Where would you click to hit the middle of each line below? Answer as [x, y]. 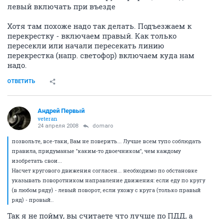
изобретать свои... [37, 160]
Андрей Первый [61, 110]
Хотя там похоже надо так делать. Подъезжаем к [99, 26]
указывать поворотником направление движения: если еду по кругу [109, 180]
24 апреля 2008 [58, 126]
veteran [47, 118]
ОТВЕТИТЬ [21, 81]
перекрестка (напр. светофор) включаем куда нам [101, 55]
